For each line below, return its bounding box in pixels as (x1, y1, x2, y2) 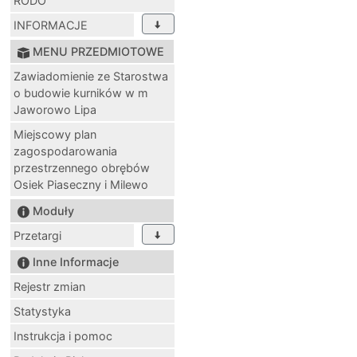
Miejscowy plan (14, 127, 96, 141)
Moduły (33, 203, 74, 218)
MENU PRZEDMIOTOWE (33, 44, 164, 58)
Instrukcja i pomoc (14, 328, 112, 343)
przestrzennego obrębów (14, 160, 150, 175)
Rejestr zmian (14, 279, 85, 293)
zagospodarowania (14, 143, 117, 158)
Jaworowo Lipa (14, 102, 96, 116)
